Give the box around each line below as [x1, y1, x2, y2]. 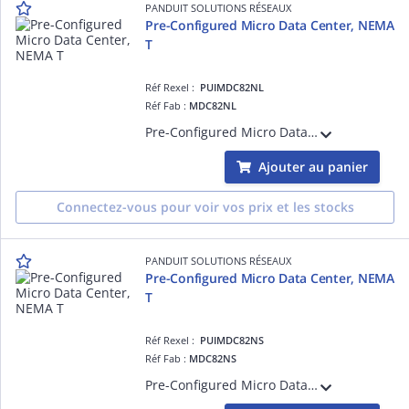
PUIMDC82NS [200, 333, 265, 347]
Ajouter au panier [258, 158, 368, 175]
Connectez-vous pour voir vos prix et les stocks [56, 198, 354, 215]
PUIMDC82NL [200, 80, 265, 94]
